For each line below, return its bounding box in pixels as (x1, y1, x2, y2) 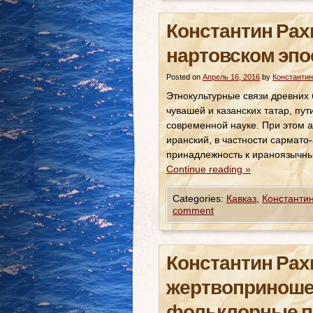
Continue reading (166, 163, 245, 175)
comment (173, 205, 214, 216)
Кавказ (226, 193, 256, 204)
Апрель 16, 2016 (203, 73, 260, 81)
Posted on (166, 73, 201, 81)
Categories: (173, 193, 226, 204)
